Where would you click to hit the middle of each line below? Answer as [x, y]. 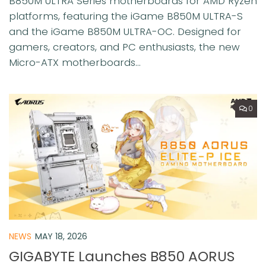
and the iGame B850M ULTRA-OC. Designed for [125, 31]
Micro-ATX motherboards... [75, 62]
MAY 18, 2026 [61, 236]
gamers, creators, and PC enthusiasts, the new [124, 47]
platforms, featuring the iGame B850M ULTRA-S [126, 16]
